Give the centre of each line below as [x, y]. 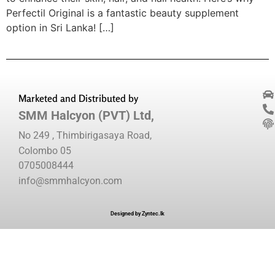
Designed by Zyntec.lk [137, 213]
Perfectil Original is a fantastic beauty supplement [122, 13]
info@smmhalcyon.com [70, 180]
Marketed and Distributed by [78, 99]
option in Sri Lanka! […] [60, 28]
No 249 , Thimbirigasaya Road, [85, 136]
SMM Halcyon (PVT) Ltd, [86, 116]
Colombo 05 [45, 150]
